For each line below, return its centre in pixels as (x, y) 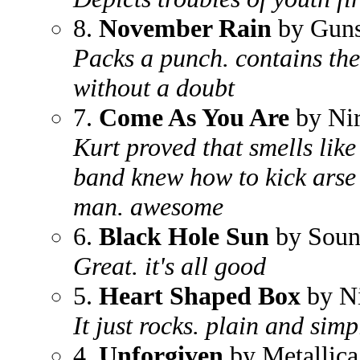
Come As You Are (194, 117)
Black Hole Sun (184, 236)
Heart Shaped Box (200, 296)
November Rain (185, 28)
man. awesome (148, 207)
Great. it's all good (170, 266)
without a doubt (154, 88)
